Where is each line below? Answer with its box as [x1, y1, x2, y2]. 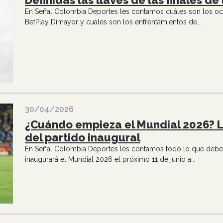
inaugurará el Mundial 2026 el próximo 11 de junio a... [25, 155, 196, 163]
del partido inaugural [25, 130, 140, 144]
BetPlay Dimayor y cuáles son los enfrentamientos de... [25, 18, 202, 26]
